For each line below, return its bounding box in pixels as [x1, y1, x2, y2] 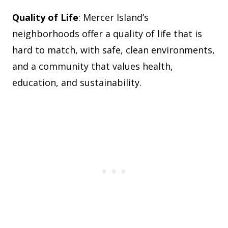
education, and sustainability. [12, 76, 141, 89]
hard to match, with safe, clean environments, [12, 44, 215, 56]
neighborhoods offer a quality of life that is [12, 27, 202, 40]
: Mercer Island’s [78, 11, 149, 24]
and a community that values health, [12, 60, 173, 73]
